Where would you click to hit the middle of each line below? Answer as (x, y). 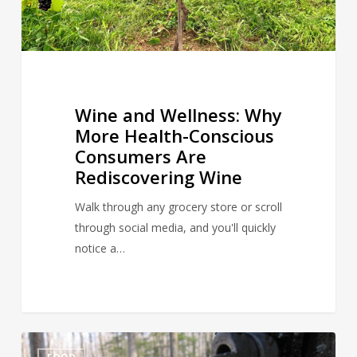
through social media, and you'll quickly (175, 227)
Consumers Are (140, 156)
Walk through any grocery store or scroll (178, 206)
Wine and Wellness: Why (178, 114)
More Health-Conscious (174, 135)
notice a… (100, 248)
